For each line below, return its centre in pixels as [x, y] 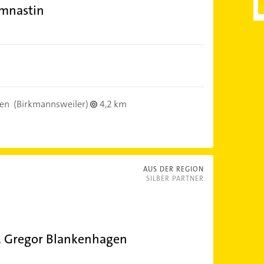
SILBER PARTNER [175, 179]
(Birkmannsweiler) [51, 104]
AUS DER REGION [173, 169]
